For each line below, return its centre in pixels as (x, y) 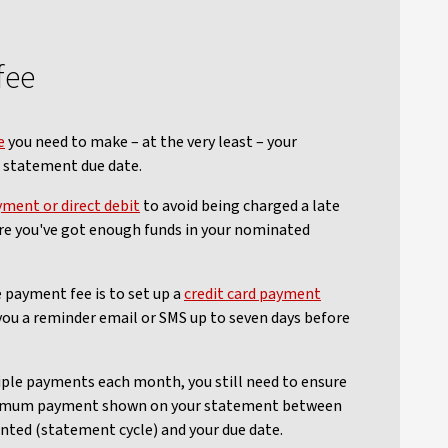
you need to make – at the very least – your (151, 142)
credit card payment (252, 294)
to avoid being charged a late (240, 206)
